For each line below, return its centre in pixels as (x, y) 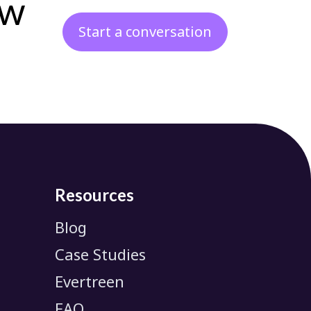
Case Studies (100, 254)
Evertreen (90, 281)
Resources (94, 194)
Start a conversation (145, 31)
